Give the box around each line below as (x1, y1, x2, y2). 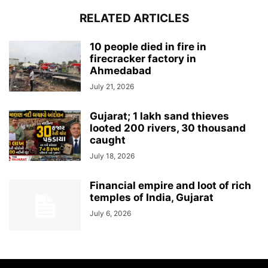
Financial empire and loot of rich (90, 179, 251, 191)
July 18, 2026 (90, 151, 135, 160)
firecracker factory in (90, 53, 196, 65)
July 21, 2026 (90, 82, 134, 91)
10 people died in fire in (90, 41, 206, 53)
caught (90, 134, 126, 146)
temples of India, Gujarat (90, 191, 214, 203)
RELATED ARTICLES (79, 11, 189, 25)
